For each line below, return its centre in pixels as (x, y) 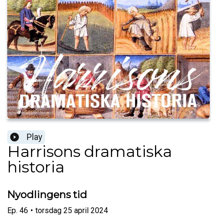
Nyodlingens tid (47, 195)
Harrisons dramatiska (90, 152)
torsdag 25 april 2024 (72, 210)
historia (36, 167)
